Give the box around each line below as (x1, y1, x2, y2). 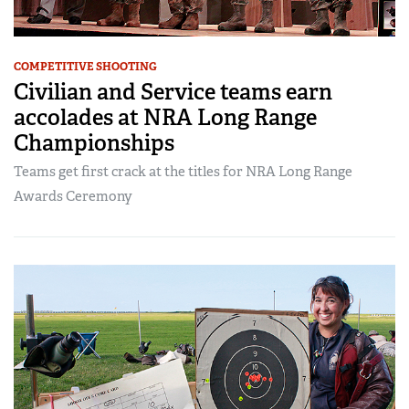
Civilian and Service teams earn (14, 78, 332, 107)
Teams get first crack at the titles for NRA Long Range (14, 163, 352, 182)
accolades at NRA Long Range (14, 103, 317, 132)
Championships (14, 129, 174, 158)
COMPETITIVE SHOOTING (14, 59, 157, 75)
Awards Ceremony (14, 187, 132, 206)
